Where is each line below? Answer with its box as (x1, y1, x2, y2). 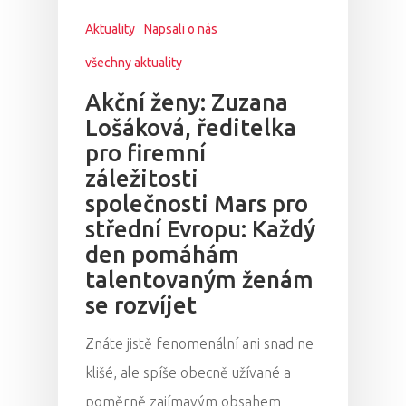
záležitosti (85, 164, 198, 191)
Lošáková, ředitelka (85, 113, 296, 140)
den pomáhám (85, 240, 239, 267)
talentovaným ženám (85, 266, 314, 293)
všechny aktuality (85, 54, 182, 70)
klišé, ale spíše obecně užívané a (85, 363, 291, 381)
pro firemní (85, 139, 206, 166)
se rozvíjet (85, 291, 197, 318)
